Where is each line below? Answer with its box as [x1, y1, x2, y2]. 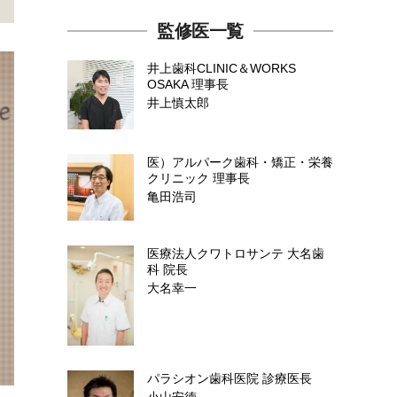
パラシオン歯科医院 [147, 370, 262, 385]
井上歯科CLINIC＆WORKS [147, 61, 296, 76]
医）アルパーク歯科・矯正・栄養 [147, 155, 333, 170]
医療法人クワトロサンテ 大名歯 [147, 246, 324, 261]
